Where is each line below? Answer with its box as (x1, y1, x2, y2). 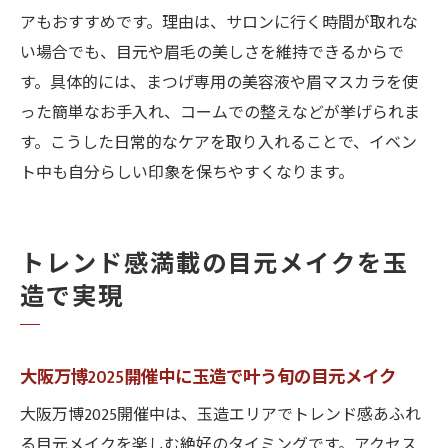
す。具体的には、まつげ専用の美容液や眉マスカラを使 (20, 70, 418, 97)
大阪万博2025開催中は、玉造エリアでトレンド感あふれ (20, 402, 421, 429)
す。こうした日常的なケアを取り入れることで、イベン (20, 130, 417, 157)
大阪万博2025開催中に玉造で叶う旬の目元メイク (20, 363, 396, 392)
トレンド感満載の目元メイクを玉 (20, 245, 410, 285)
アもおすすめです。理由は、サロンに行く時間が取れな (20, 10, 418, 37)
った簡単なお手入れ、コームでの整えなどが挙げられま (20, 100, 420, 127)
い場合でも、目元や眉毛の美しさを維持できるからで (20, 40, 404, 67)
